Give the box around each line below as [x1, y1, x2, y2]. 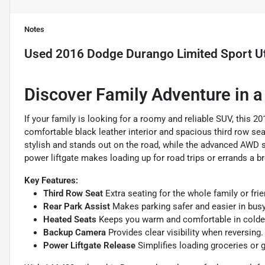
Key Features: [24, 175, 78, 186]
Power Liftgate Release [43, 240, 135, 251]
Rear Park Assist [43, 201, 110, 212]
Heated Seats [43, 214, 96, 225]
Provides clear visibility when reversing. [106, 227, 263, 238]
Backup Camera [43, 227, 106, 238]
